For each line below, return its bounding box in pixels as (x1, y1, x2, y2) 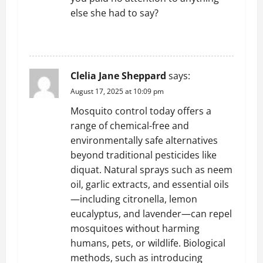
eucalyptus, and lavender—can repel (70, 207, 232, 220)
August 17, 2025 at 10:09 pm (70, 86, 164, 96)
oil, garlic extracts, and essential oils (70, 178, 229, 191)
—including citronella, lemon (70, 193, 197, 205)
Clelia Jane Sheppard (70, 69, 166, 82)
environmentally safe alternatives (70, 134, 218, 147)
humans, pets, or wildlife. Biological (70, 237, 225, 249)
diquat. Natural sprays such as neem (70, 163, 232, 176)
